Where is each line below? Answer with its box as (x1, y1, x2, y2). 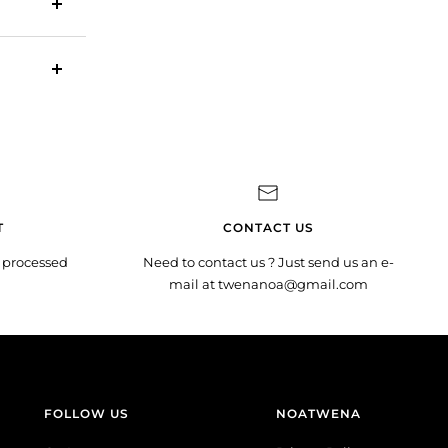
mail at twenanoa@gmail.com (168, 276, 368, 293)
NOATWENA (275, 406, 361, 422)
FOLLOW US (43, 406, 129, 422)
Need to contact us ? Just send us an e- (142, 254, 394, 271)
